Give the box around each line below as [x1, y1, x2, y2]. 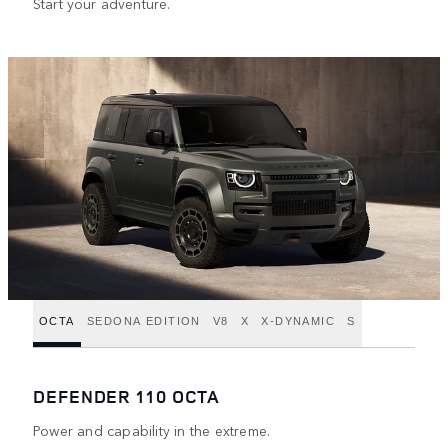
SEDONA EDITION [86, 314, 201, 327]
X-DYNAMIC [261, 314, 336, 327]
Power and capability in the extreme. [33, 420, 271, 441]
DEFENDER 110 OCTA [33, 384, 221, 409]
